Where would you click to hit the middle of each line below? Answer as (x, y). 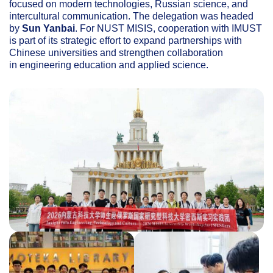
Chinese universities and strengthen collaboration (116, 53)
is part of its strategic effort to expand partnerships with (126, 41)
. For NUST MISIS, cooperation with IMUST (168, 28)
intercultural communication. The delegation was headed (131, 16)
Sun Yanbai (48, 28)
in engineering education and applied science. (109, 65)
